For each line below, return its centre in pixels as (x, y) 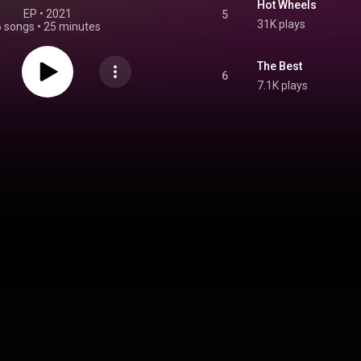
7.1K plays (282, 85)
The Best (280, 66)
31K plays (281, 24)
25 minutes (72, 27)
